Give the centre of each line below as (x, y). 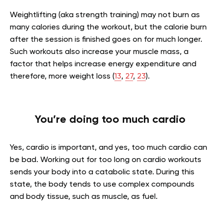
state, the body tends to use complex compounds (102, 185)
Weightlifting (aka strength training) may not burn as (105, 15)
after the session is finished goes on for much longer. (106, 40)
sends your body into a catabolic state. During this (102, 172)
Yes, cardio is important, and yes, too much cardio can (109, 148)
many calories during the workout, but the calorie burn (108, 27)
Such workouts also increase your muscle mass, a (99, 52)
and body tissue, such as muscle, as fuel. (84, 197)
